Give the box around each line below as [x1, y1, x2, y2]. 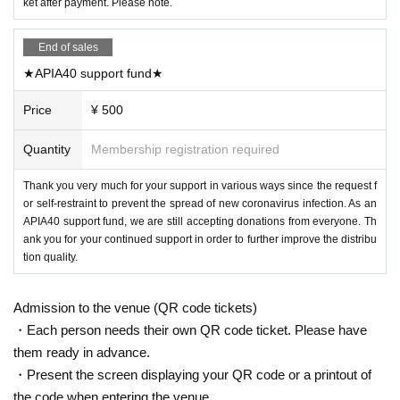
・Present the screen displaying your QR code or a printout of [13, 366, 371, 382]
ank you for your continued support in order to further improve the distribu [23, 232, 377, 246]
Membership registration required [91, 141, 279, 156]
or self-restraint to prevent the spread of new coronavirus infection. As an [23, 196, 377, 210]
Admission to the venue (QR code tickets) [13, 299, 257, 315]
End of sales [37, 40, 98, 54]
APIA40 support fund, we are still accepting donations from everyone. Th [23, 214, 377, 228]
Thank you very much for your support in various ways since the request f [23, 179, 377, 192]
